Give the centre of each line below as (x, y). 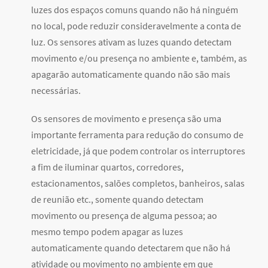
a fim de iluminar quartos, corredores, (107, 167)
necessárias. (56, 91)
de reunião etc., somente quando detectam (117, 200)
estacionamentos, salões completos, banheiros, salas (138, 183)
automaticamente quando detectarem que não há (131, 248)
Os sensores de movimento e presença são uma (126, 119)
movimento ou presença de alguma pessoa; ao (124, 216)
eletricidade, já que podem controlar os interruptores (138, 151)
